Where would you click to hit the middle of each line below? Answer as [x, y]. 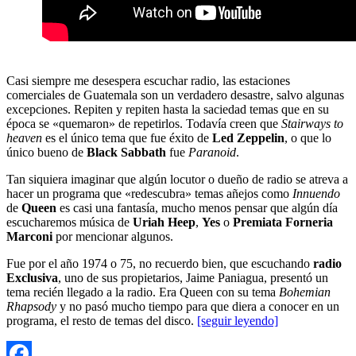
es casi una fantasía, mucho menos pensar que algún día [197, 207]
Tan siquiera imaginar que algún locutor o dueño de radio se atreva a [177, 179]
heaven [24, 137]
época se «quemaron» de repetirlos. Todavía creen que [142, 123]
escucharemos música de [70, 222]
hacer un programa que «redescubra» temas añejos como [149, 193]
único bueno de [46, 152]
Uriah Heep [164, 222]
